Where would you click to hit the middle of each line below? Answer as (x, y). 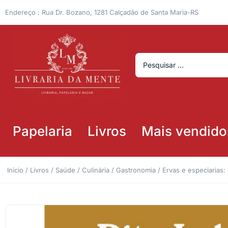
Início (15, 170)
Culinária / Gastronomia (119, 170)
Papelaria (42, 131)
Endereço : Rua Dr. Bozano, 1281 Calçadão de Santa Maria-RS (102, 12)
